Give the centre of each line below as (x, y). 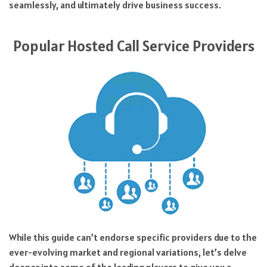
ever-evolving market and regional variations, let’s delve (128, 252)
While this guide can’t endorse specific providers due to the (133, 237)
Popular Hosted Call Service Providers (133, 45)
